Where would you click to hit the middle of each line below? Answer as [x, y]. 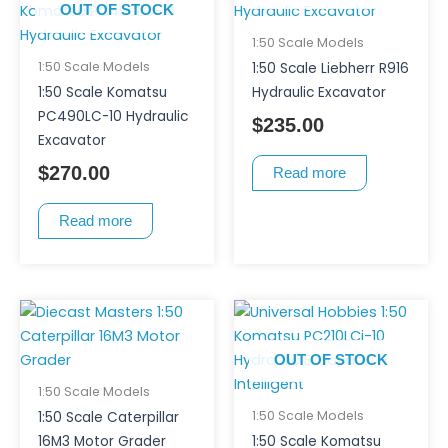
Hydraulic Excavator [318, 92]
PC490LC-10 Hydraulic [112, 116]
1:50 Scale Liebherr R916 [330, 68]
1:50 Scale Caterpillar [108, 418]
